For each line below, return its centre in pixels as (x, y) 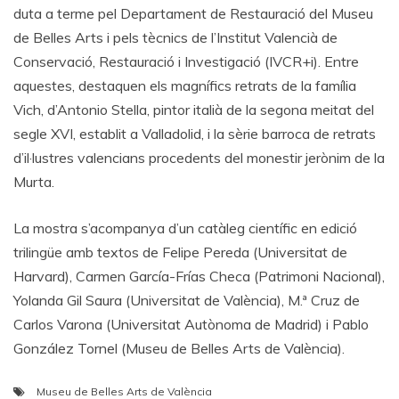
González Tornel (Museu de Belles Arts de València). (179, 348)
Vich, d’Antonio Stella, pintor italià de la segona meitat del (194, 110)
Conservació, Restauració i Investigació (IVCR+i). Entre (186, 61)
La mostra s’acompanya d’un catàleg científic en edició (185, 228)
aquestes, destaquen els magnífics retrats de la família (185, 85)
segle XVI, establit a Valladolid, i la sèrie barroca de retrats (195, 134)
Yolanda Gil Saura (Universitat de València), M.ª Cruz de (187, 300)
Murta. (34, 182)
